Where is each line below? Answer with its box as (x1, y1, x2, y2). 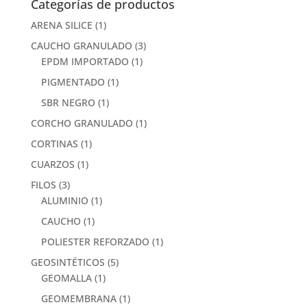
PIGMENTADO (40, 75, 105, 88)
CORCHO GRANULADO (30, 116, 133, 130)
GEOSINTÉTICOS (30, 255, 105, 269)
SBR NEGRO (40, 95, 95, 109)
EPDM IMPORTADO (40, 54, 129, 68)
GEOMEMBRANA (40, 291, 116, 305)
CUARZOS (30, 157, 75, 171)
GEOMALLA (40, 271, 92, 284)
